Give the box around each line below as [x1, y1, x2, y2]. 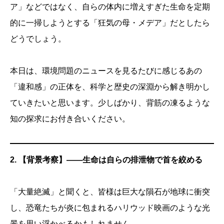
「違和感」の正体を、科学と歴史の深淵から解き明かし [10, 82, 210, 91]
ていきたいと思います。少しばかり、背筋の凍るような [10, 98, 210, 107]
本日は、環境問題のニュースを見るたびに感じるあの [10, 66, 202, 75]
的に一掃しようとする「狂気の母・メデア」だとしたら [10, 18, 210, 27]
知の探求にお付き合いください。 [10, 114, 130, 123]
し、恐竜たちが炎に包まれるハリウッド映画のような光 [10, 203, 210, 212]
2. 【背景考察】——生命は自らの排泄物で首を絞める [10, 155, 202, 164]
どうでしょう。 [10, 34, 66, 43]
